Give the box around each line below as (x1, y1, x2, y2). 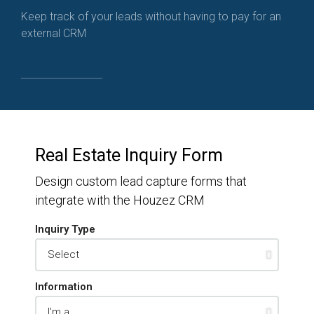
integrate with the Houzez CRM (35, 193, 205, 207)
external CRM (21, 27, 86, 40)
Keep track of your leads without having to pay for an (21, 10, 281, 23)
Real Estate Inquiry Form (35, 145, 223, 165)
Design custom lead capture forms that (35, 174, 247, 189)
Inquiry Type (35, 223, 95, 235)
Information (35, 280, 93, 293)
